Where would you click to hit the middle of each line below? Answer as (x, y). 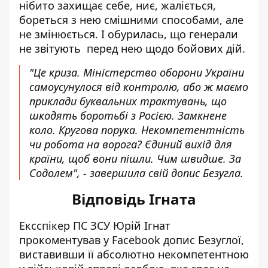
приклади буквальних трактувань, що (128, 101)
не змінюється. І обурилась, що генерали (129, 34)
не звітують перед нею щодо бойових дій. (134, 48)
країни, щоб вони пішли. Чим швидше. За (135, 159)
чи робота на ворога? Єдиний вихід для (131, 144)
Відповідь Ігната (134, 199)
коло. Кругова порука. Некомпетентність (137, 130)
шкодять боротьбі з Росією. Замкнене (128, 115)
